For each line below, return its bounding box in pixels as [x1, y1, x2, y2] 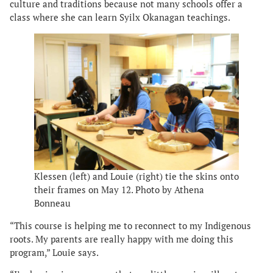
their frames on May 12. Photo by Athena [34, 183, 204, 196]
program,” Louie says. [10, 246, 101, 258]
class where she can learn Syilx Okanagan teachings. [10, 12, 230, 23]
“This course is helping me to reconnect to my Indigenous [10, 219, 251, 232]
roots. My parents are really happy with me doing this [10, 233, 233, 245]
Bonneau [34, 197, 71, 209]
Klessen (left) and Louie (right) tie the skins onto [34, 170, 239, 182]
